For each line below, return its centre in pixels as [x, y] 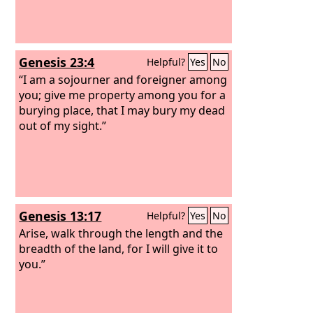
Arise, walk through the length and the [121, 233]
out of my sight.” [63, 125]
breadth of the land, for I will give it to [119, 248]
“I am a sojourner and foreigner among [123, 79]
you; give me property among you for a [123, 95]
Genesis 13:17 [60, 216]
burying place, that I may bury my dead [122, 110]
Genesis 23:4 [57, 62]
